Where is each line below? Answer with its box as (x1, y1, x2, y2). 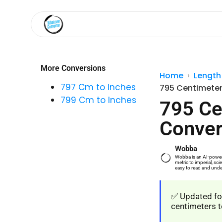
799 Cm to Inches (60, 94, 136, 106)
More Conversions (41, 63, 106, 73)
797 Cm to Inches (60, 81, 136, 93)
